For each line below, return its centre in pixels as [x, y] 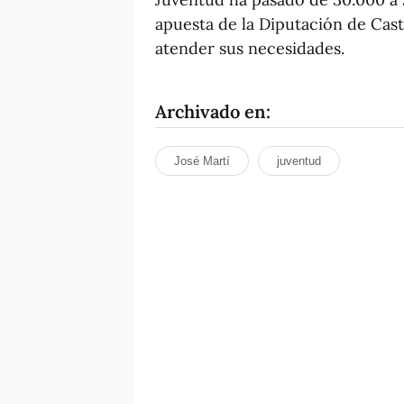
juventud [299, 161]
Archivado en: [213, 111]
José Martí [202, 161]
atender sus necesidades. [250, 48]
